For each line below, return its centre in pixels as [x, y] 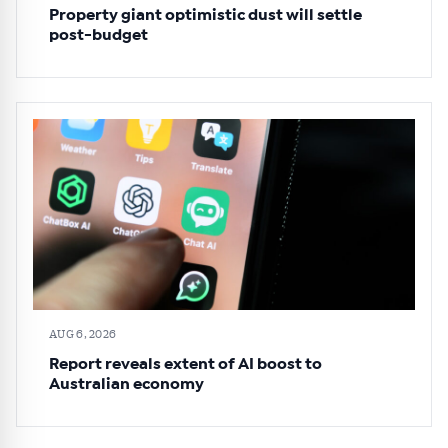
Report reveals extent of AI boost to [185, 364]
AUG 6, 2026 [83, 334]
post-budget [98, 35]
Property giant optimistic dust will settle [205, 15]
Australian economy [126, 384]
